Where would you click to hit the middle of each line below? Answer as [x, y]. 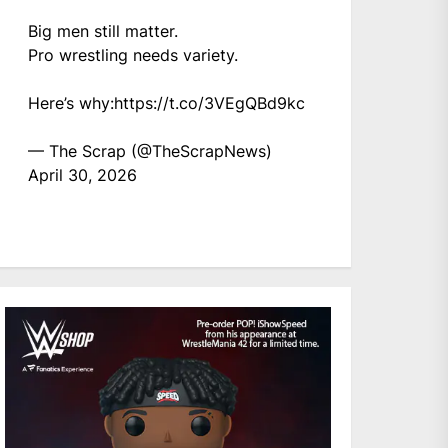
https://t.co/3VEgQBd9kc [210, 102]
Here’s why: [71, 102]
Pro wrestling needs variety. [133, 54]
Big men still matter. [103, 30]
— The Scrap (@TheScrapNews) [150, 150]
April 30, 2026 [83, 174]
